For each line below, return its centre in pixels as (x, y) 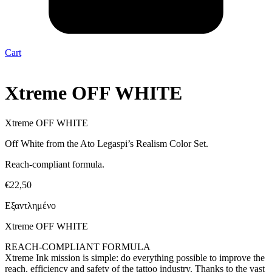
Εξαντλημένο (30, 205)
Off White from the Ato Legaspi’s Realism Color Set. (107, 143)
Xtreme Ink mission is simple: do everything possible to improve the (135, 257)
